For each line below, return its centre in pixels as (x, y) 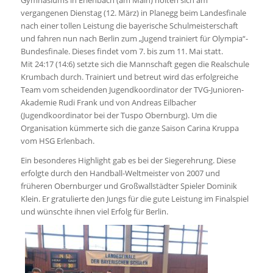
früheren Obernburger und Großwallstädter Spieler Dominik (129, 186)
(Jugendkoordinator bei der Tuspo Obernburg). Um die (119, 115)
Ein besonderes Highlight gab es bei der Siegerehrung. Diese (128, 161)
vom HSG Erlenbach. (57, 141)
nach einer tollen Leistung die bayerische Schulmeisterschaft (129, 26)
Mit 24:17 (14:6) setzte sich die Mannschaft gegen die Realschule (135, 64)
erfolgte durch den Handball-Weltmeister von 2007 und (120, 173)
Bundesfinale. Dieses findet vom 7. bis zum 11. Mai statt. (122, 51)
